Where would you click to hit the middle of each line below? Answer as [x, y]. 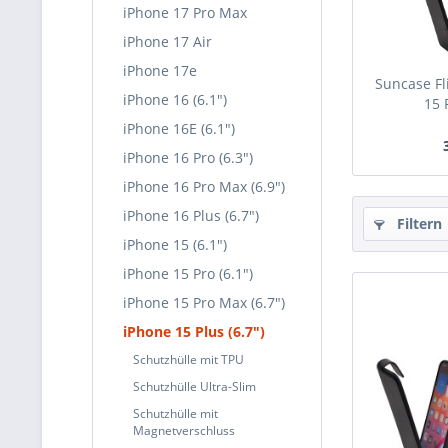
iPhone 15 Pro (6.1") [188, 273]
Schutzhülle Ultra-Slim [194, 386]
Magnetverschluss [184, 430]
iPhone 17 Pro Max [185, 12]
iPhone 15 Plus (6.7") [194, 331]
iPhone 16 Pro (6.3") [188, 157]
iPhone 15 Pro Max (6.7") [204, 302]
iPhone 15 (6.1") [175, 244]
